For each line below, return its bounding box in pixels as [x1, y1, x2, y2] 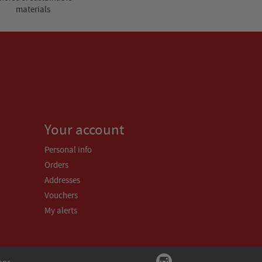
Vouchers [44, 189, 78, 201]
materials [15, 3, 50, 15]
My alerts [44, 204, 77, 216]
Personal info [44, 143, 92, 156]
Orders [44, 158, 68, 171]
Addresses [44, 174, 80, 186]
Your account [44, 120, 124, 139]
